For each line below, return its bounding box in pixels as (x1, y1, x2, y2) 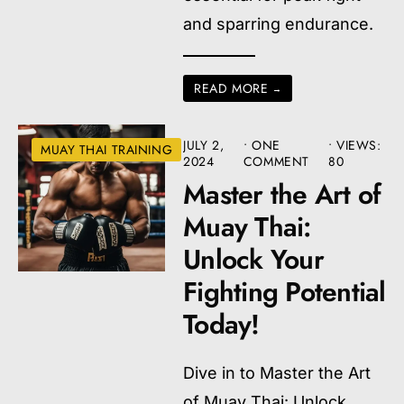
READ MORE (194, 79, 269, 97)
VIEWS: (336, 136, 381, 154)
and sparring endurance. (183, 14, 374, 33)
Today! (183, 305, 260, 344)
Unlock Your (183, 240, 324, 279)
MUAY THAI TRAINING (41, 141, 173, 159)
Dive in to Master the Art (183, 363, 372, 382)
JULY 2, (183, 136, 225, 154)
